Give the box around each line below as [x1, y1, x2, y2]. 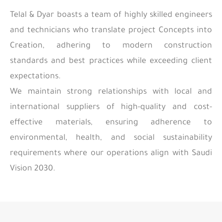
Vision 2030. [10, 164, 55, 173]
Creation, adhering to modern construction [10, 41, 212, 51]
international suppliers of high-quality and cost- [10, 103, 212, 112]
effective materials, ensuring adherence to [10, 118, 212, 127]
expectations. [10, 72, 61, 81]
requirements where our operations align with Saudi [10, 149, 212, 158]
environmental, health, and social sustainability [10, 133, 212, 143]
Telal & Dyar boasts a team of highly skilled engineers [10, 10, 212, 20]
